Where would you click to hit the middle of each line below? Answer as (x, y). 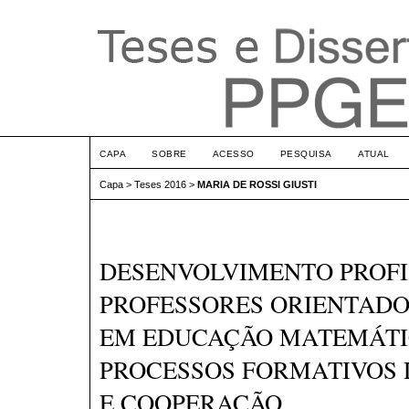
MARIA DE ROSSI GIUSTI (257, 185)
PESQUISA (306, 154)
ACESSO (233, 154)
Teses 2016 (160, 185)
